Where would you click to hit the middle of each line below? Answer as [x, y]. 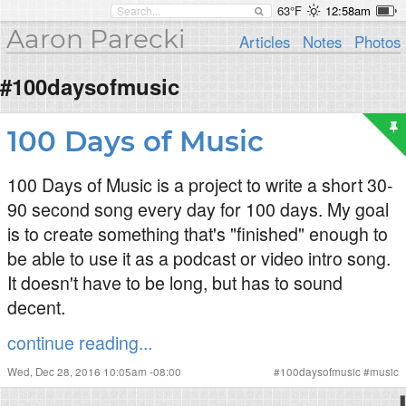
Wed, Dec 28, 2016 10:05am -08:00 [94, 372]
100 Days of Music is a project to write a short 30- [200, 184]
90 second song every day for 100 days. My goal [198, 209]
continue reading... [80, 342]
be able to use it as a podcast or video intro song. [199, 258]
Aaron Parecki [96, 39]
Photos [377, 42]
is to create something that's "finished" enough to [198, 233]
